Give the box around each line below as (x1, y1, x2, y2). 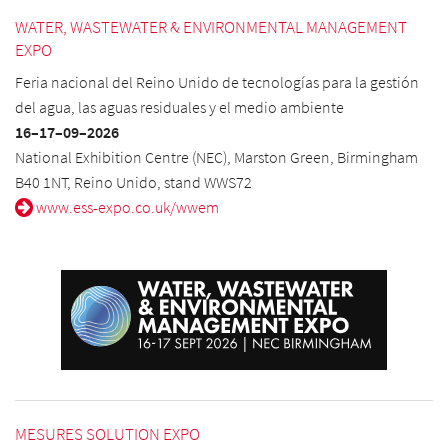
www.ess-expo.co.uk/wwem (33, 196, 219, 217)
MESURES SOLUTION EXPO (15, 422, 200, 445)
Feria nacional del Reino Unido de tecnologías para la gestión (15, 71, 419, 92)
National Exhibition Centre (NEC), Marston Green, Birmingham (15, 146, 418, 167)
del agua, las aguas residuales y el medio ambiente (15, 96, 344, 117)
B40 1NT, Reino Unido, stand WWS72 (15, 171, 252, 192)
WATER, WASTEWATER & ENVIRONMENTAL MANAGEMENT (15, 15, 407, 38)
